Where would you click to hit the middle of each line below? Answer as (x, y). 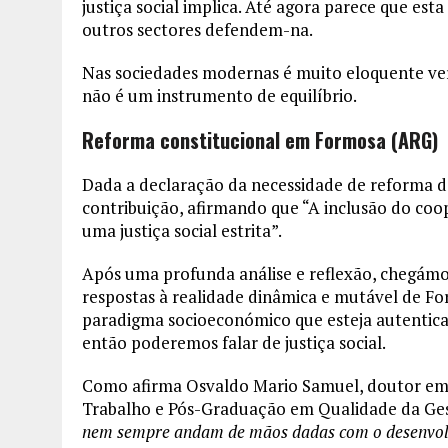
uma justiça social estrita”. (182, 231)
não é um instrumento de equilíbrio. (219, 96)
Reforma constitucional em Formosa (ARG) (260, 140)
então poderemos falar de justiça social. (234, 343)
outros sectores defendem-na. (197, 30)
